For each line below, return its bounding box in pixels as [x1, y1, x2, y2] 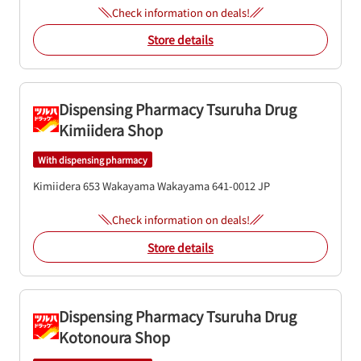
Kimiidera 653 [33, 178, 100, 193]
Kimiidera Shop [59, 118, 163, 140]
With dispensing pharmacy [38, 152, 147, 166]
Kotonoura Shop [59, 326, 170, 347]
